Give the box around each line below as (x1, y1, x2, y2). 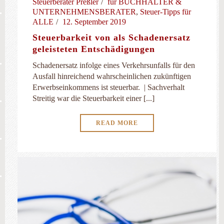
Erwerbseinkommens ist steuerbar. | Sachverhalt (32, 83, 184, 91)
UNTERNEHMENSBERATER (32, 7, 136, 16)
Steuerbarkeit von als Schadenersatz (32, 32, 190, 42)
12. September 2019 (62, 17, 126, 26)
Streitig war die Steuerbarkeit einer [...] (32, 94, 154, 102)
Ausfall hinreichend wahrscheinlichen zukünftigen (32, 72, 191, 80)
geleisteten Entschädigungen (32, 44, 155, 54)
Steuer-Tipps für (140, 7, 191, 16)
